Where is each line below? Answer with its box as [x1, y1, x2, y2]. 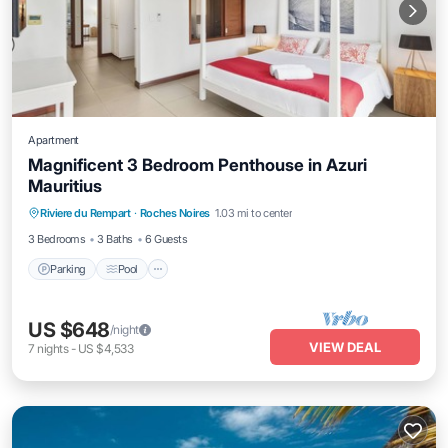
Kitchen [107, 208, 143, 222]
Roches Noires [139, 206, 210, 220]
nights [37, 341, 69, 356]
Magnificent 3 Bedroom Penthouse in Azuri [28, 155, 367, 175]
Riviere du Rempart [40, 206, 131, 220]
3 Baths [97, 232, 133, 246]
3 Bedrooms [28, 232, 86, 246]
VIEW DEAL [309, 339, 381, 355]
